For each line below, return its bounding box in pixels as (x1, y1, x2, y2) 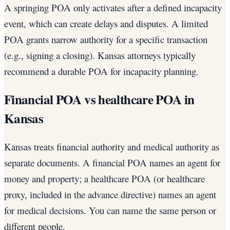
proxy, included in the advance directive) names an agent (4, 187, 216, 201)
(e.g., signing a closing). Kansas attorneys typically (4, 48, 196, 62)
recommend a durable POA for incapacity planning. (4, 64, 199, 78)
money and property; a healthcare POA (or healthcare (4, 171, 205, 185)
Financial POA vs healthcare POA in (4, 89, 195, 109)
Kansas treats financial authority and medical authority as (4, 140, 219, 153)
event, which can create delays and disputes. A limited (4, 16, 208, 30)
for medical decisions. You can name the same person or (4, 203, 216, 217)
